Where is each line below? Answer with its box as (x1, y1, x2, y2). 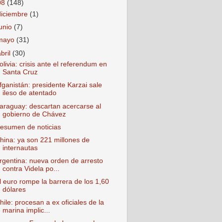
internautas (2, 144, 38, 152)
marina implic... (2, 207, 50, 215)
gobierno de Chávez (2, 110, 66, 118)
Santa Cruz (2, 68, 38, 76)
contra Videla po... (2, 165, 59, 172)
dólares (2, 186, 26, 193)
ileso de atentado (2, 89, 56, 97)
